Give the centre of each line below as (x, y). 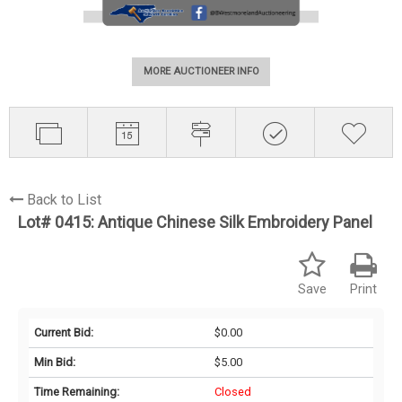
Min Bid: (55, 362)
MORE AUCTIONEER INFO (201, 72)
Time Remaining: (77, 391)
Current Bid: (64, 332)
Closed (232, 391)
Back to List (64, 199)
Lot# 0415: (58, 222)
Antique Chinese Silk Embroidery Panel (235, 222)
